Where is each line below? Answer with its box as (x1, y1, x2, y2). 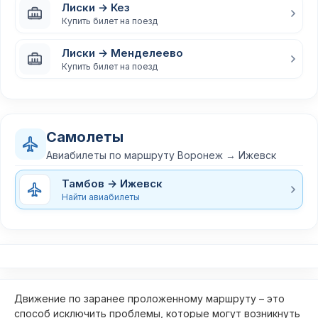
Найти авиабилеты (62, 191, 140, 202)
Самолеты (46, 128, 124, 146)
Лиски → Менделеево (62, 45, 183, 60)
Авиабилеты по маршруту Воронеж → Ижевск (46, 149, 276, 161)
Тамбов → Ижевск (62, 176, 163, 190)
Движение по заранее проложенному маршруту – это (14, 292, 285, 305)
